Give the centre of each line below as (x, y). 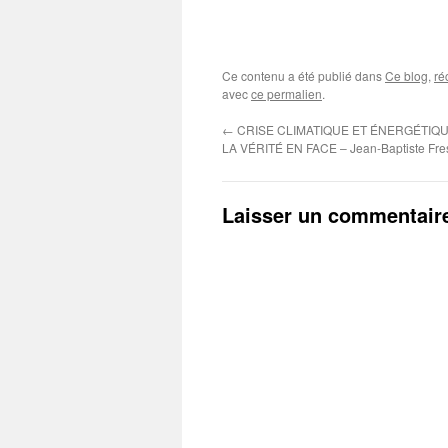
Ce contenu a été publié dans (303, 76)
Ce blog (406, 76)
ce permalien (286, 94)
